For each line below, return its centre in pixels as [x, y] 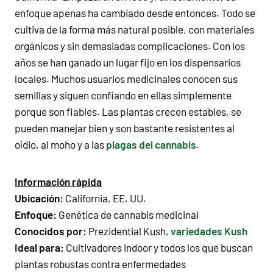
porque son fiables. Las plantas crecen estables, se [128, 111]
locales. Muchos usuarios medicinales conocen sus [126, 78]
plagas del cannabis [151, 144]
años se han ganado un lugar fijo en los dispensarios [128, 62]
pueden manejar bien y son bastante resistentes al [125, 128]
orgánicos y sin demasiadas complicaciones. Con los [130, 45]
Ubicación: [39, 198]
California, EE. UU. [105, 198]
